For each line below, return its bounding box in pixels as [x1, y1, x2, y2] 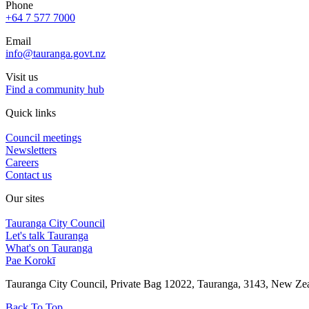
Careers [6, 156, 39, 168]
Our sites [6, 192, 44, 204]
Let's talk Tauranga [6, 229, 88, 241]
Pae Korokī [6, 254, 55, 266]
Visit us [6, 70, 38, 83]
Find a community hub [6, 83, 104, 95]
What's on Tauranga [6, 241, 92, 254]
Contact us [6, 168, 52, 181]
